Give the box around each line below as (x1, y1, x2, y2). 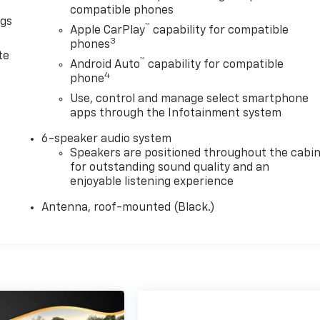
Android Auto (70, 59, 141, 71)
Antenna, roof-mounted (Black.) (41, 201, 216, 214)
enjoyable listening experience (70, 176, 234, 188)
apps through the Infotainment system (70, 107, 282, 119)
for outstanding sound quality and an (70, 161, 270, 174)
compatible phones (70, 4, 174, 16)
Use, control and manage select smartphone (70, 93, 309, 105)
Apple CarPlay (70, 24, 146, 36)
